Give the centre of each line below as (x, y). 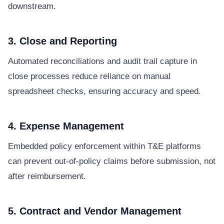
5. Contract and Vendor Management (95, 211)
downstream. (32, 6)
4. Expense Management (66, 126)
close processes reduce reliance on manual (89, 76)
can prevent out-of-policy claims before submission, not (112, 161)
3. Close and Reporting (62, 41)
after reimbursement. (47, 176)
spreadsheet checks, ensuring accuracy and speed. (104, 91)
